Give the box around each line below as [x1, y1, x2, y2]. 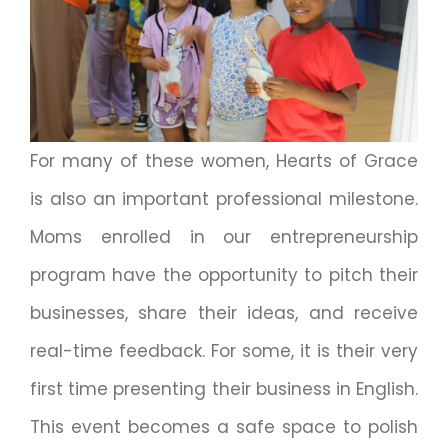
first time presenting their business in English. [29, 377, 419, 402]
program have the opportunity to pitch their [29, 263, 419, 288]
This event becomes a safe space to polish [29, 415, 419, 440]
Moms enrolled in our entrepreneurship [29, 225, 419, 250]
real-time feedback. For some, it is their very [29, 339, 419, 364]
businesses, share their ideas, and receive [29, 301, 419, 326]
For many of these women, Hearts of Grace [29, 149, 419, 174]
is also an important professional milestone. [29, 187, 419, 212]
